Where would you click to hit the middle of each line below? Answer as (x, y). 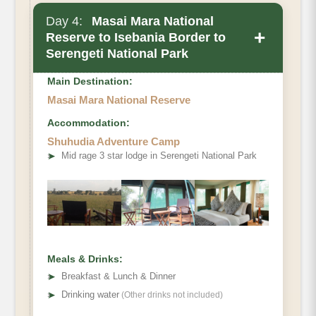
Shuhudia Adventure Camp (114, 142)
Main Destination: (90, 81)
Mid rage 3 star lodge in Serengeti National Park (159, 156)
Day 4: (64, 22)
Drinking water (90, 295)
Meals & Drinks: (85, 259)
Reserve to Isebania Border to (136, 38)
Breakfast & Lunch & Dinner (119, 276)
